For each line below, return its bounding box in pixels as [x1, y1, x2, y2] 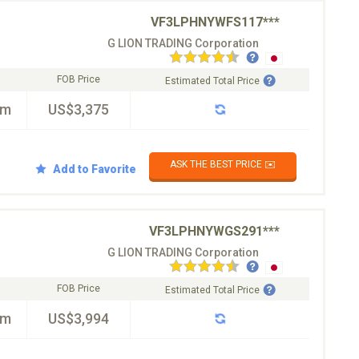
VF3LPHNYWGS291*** [149, 224, 280, 239]
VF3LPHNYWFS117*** [151, 14, 280, 30]
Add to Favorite [53, 162, 136, 175]
